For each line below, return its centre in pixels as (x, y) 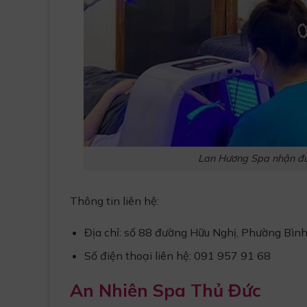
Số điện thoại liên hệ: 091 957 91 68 (177, 256)
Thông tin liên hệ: (114, 200)
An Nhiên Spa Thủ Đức (165, 290)
